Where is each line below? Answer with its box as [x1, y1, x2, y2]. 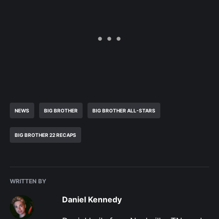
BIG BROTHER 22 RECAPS [15, 131, 76, 138]
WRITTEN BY [10, 177, 46, 185]
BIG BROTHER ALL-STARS [92, 107, 155, 113]
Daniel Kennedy [62, 195, 122, 204]
